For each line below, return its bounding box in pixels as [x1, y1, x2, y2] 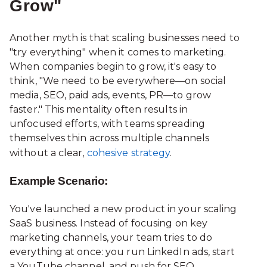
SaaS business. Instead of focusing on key [10, 217, 208, 229]
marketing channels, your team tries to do [10, 231, 213, 243]
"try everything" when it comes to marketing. [10, 46, 226, 58]
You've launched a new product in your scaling [10, 203, 237, 215]
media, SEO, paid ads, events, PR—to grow [10, 89, 212, 101]
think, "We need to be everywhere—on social [10, 74, 226, 86]
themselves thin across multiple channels [10, 132, 210, 144]
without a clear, [10, 147, 87, 159]
